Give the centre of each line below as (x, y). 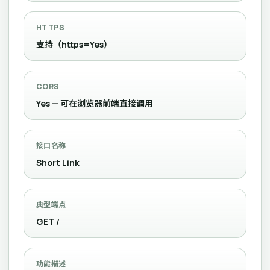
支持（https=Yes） (74, 44)
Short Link (58, 162)
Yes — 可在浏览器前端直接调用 (95, 103)
